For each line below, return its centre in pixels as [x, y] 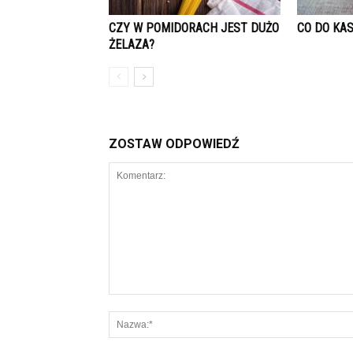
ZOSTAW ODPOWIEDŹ [174, 144]
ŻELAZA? [132, 45]
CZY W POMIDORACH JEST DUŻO [194, 28]
